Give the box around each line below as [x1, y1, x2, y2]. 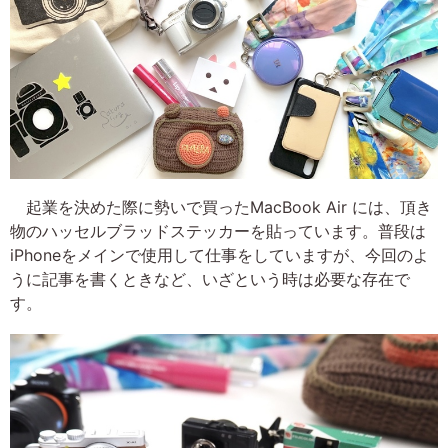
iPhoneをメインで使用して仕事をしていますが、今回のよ [10, 245, 429, 266]
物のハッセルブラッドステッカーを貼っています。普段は [10, 221, 426, 242]
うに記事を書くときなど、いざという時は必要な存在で [10, 269, 410, 290]
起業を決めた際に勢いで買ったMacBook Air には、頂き [10, 197, 432, 218]
